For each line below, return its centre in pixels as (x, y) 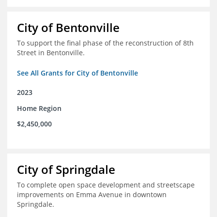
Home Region (39, 108)
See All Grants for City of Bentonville (77, 73)
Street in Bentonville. (51, 53)
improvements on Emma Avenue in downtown (92, 195)
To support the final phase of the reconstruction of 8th (105, 43)
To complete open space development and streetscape (106, 185)
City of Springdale (66, 170)
